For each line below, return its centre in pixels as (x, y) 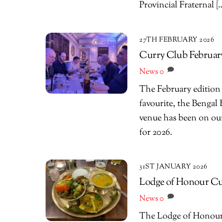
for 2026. (156, 132)
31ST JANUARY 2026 (173, 166)
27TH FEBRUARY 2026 (177, 40)
